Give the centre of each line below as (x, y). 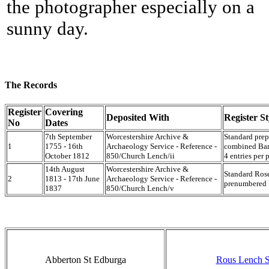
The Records (31, 85)
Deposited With (138, 117)
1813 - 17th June (72, 178)
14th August (65, 169)
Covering (64, 112)
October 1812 (67, 156)
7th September (68, 136)
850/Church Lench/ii (141, 156)
